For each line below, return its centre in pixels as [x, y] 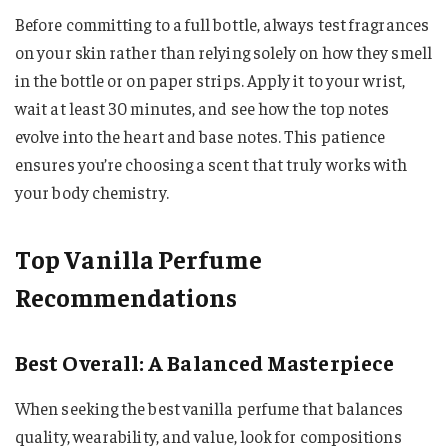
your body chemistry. [92, 191]
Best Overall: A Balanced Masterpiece [205, 361]
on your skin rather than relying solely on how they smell [223, 51]
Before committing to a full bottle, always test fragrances [222, 23]
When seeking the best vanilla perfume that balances [209, 408]
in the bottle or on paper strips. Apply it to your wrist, [210, 79]
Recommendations [126, 297]
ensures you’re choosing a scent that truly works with [211, 163]
